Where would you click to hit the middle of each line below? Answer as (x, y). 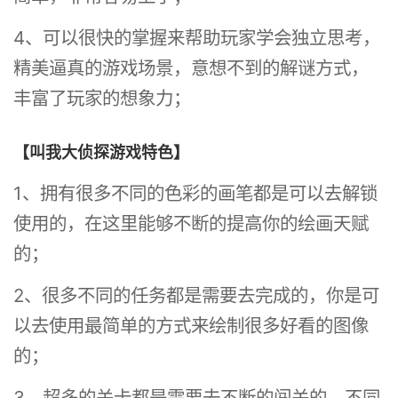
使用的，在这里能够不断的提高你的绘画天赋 (191, 224)
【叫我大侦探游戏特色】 (102, 152)
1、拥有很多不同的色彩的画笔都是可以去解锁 (196, 194)
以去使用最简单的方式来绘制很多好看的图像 (191, 326)
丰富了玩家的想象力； (103, 98)
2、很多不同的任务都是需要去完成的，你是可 (197, 296)
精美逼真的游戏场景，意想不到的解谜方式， (191, 68)
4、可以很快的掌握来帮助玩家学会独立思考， (197, 37)
